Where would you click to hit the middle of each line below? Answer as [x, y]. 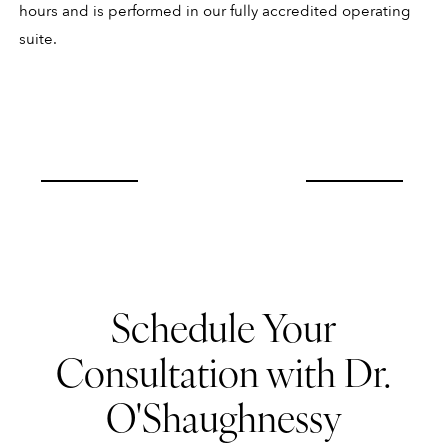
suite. [37, 39]
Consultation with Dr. [224, 370]
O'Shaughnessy [223, 415]
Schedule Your [224, 325]
